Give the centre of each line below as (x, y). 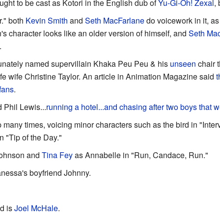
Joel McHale (36, 208)
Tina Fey (57, 155)
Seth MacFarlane (114, 20)
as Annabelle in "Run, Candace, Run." (140, 155)
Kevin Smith (46, 20)
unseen (183, 63)
